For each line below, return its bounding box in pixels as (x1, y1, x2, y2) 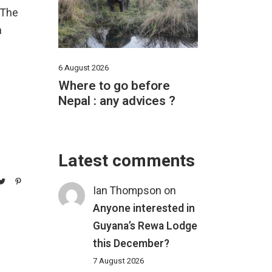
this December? (93, 236, 170, 251)
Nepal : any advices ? (58, 92, 175, 111)
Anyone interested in (93, 200, 195, 216)
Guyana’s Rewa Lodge (93, 218, 198, 234)
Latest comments (58, 148, 195, 174)
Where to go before (58, 76, 170, 96)
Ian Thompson (93, 183, 162, 199)
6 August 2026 (58, 62, 109, 74)
